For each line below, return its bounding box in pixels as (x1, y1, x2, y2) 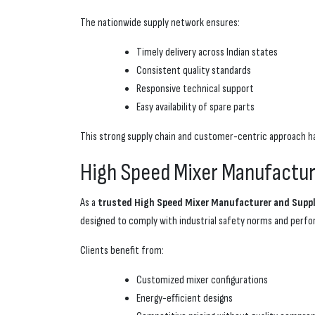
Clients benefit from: (80, 244, 164, 258)
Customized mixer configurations (136, 274, 268, 288)
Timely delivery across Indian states (136, 46, 278, 60)
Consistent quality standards (136, 64, 251, 78)
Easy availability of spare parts (136, 101, 255, 115)
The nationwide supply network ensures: (80, 16, 240, 30)
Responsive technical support (136, 82, 254, 96)
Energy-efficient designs (136, 292, 233, 306)
